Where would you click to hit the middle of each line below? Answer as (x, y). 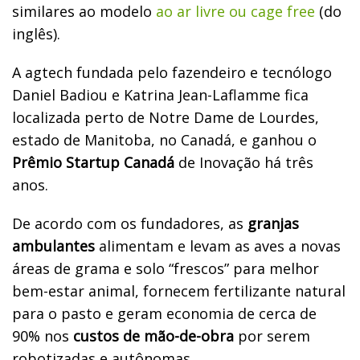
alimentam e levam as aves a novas (218, 245)
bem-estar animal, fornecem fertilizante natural (179, 290)
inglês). (36, 33)
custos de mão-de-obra (153, 335)
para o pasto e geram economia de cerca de (164, 313)
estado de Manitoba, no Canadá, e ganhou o (164, 139)
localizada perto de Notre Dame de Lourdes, (166, 117)
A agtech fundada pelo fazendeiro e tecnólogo (172, 72)
